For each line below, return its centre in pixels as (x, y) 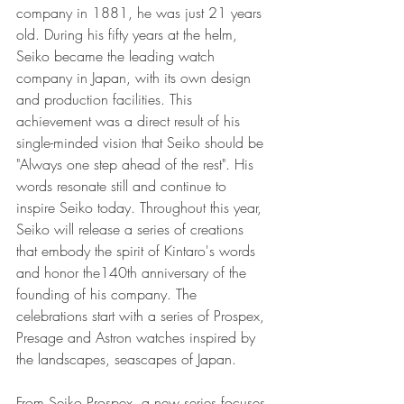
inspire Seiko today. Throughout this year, (141, 207)
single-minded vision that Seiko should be (142, 142)
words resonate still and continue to (124, 186)
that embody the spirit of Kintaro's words (138, 251)
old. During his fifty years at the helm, (129, 34)
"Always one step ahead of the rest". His (137, 164)
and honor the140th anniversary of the (133, 272)
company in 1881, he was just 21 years (141, 13)
